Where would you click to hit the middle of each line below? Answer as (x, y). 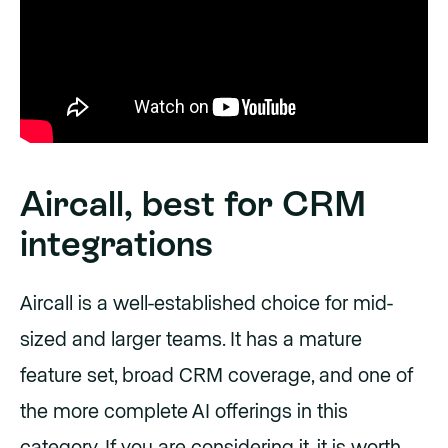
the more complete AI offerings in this (184, 412)
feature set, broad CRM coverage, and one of (216, 376)
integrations (116, 243)
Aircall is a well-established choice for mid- (206, 304)
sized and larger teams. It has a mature (191, 340)
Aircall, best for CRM (193, 203)
